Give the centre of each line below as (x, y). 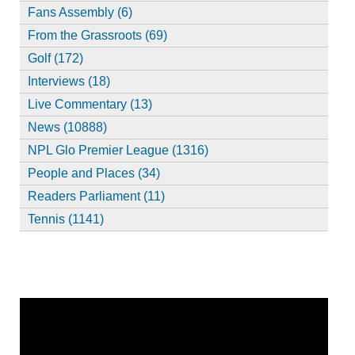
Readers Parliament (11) (96, 196)
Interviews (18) (69, 81)
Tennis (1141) (65, 219)
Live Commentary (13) (90, 104)
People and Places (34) (94, 173)
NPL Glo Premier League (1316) (118, 150)
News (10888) (67, 127)
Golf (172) (55, 58)
